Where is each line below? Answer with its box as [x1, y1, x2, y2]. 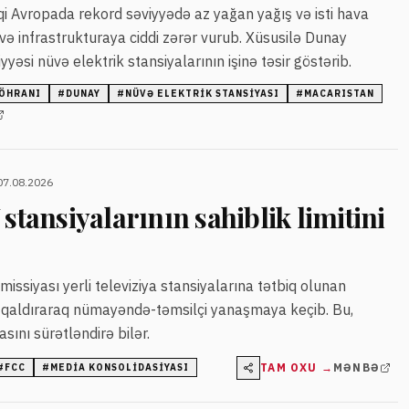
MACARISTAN [304, 87, 374, 100]
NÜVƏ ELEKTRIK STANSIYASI [125, 87, 279, 100]
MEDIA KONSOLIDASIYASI [50, 362, 189, 374]
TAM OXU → [260, 360, 333, 374]
